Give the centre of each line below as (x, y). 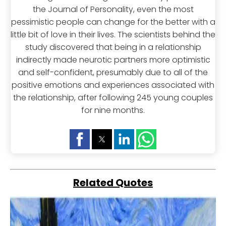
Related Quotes (113, 183)
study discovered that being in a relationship (113, 47)
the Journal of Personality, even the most (113, 10)
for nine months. (113, 110)
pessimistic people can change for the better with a (113, 22)
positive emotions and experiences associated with (113, 85)
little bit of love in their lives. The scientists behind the (113, 35)
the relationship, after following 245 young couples (113, 98)
